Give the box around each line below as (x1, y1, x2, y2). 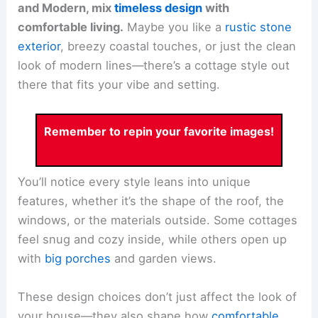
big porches (45, 251, 111, 266)
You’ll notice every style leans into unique (18, 175, 251, 190)
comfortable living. (18, 20, 124, 35)
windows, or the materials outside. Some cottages (18, 213, 298, 228)
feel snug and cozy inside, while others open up (18, 232, 287, 247)
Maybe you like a (124, 20, 226, 35)
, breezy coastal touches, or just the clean (60, 39, 297, 54)
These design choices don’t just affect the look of (18, 289, 297, 304)
